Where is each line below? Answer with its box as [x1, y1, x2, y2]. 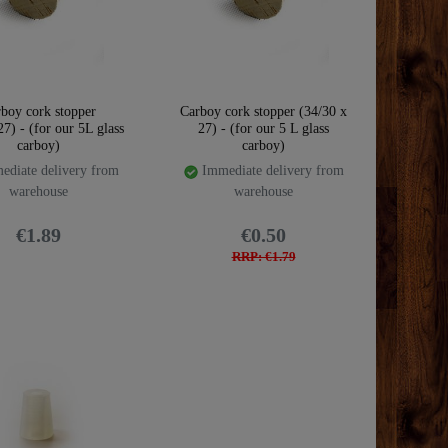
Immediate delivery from [197, 163, 344, 179]
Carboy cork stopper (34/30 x [180, 104, 347, 120]
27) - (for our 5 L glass [198, 121, 329, 137]
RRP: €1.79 [231, 249, 296, 264]
